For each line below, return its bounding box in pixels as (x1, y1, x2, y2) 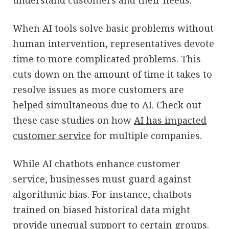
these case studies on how (13, 113, 134, 126)
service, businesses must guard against (13, 172, 191, 185)
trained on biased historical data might (13, 203, 190, 216)
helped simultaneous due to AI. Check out (13, 98, 201, 111)
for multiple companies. (91, 129, 202, 142)
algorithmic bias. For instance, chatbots (13, 188, 192, 200)
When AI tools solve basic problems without (13, 21, 214, 34)
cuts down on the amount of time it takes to (13, 67, 212, 80)
